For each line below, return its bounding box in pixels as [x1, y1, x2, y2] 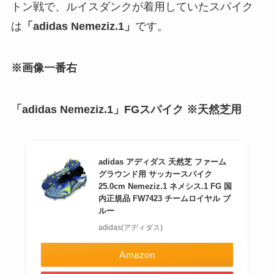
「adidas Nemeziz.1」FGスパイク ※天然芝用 [10, 103, 242, 116]
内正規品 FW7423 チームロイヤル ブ [98, 193, 231, 203]
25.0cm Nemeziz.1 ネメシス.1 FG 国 [98, 181, 232, 191]
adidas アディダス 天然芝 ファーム [98, 157, 227, 166]
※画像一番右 [10, 62, 77, 75]
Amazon [119, 249, 155, 260]
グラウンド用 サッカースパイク [98, 169, 213, 179]
